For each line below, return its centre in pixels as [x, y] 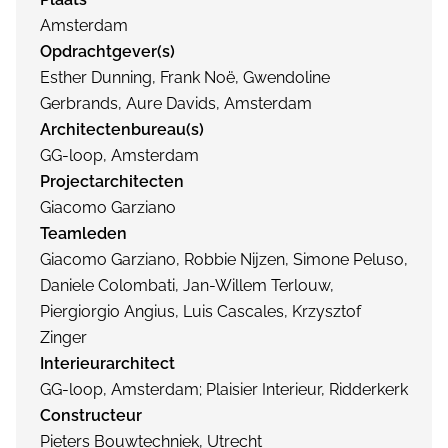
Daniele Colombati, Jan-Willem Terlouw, [187, 285]
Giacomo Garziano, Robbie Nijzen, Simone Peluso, [224, 259]
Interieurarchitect [107, 363]
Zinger [63, 337]
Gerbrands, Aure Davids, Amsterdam [176, 103]
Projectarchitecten [112, 181]
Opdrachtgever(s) [107, 51]
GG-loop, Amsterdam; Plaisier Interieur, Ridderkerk [224, 389]
